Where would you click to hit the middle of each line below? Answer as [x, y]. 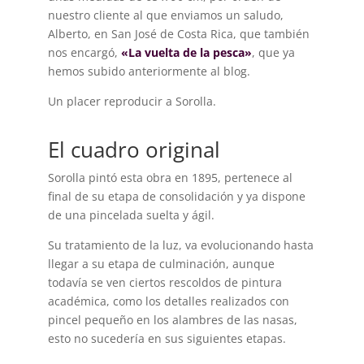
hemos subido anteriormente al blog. [149, 71]
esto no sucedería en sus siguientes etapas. [167, 338]
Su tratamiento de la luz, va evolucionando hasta [180, 245]
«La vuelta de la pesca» [186, 52]
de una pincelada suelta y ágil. [131, 214]
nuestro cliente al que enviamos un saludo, [165, 15]
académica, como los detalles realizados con [168, 301]
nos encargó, [84, 52]
